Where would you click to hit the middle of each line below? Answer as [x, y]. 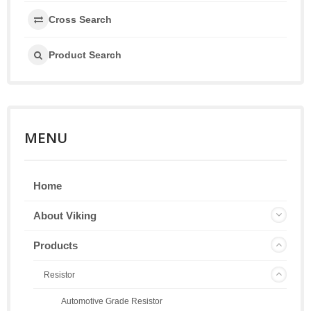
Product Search [85, 54]
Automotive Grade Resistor [112, 301]
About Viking [65, 216]
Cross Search [80, 19]
